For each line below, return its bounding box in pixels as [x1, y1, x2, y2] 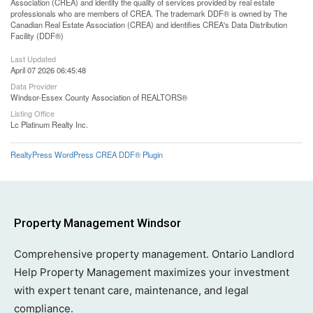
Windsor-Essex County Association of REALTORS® [10, 92, 187, 103]
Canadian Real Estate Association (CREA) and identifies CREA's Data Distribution [10, 19, 287, 30]
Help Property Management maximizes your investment [14, 265, 289, 279]
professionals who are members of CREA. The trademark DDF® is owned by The [10, 8, 287, 19]
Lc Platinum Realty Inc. [10, 119, 88, 130]
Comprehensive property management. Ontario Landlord [14, 247, 294, 261]
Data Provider [10, 80, 57, 92]
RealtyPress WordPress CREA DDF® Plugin [10, 149, 163, 160]
